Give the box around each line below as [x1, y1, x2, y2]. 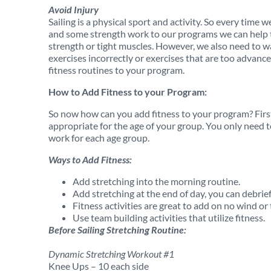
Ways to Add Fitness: [48, 154, 132, 165]
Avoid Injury [48, 4, 106, 15]
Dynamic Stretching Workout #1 [48, 248, 174, 260]
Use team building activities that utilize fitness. [73, 212, 265, 223]
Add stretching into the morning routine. [73, 175, 240, 187]
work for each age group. [48, 132, 149, 143]
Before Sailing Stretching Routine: [48, 224, 186, 235]
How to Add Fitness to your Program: [48, 86, 207, 97]
